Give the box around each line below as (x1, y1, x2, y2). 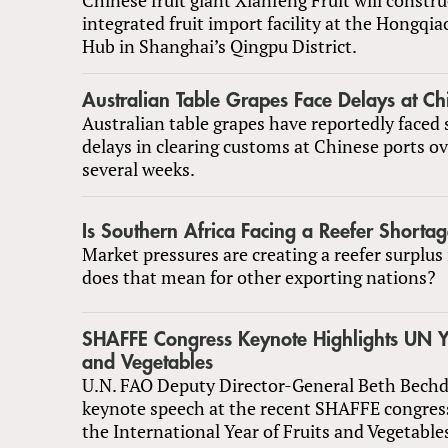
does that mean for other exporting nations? (82, 264, 436, 289)
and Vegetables (82, 351, 213, 373)
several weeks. (82, 156, 195, 181)
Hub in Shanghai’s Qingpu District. (82, 33, 357, 58)
